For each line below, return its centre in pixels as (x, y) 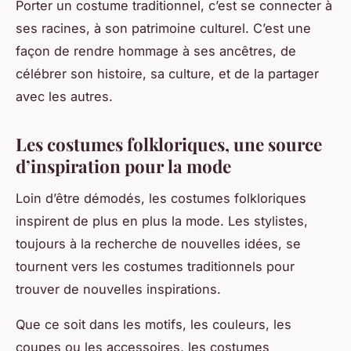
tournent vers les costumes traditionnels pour (155, 266)
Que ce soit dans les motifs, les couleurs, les (154, 324)
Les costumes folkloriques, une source (169, 144)
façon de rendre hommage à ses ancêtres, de (156, 51)
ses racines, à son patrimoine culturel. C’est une (163, 28)
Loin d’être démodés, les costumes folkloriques (161, 198)
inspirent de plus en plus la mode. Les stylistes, (162, 221)
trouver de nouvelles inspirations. (118, 289)
